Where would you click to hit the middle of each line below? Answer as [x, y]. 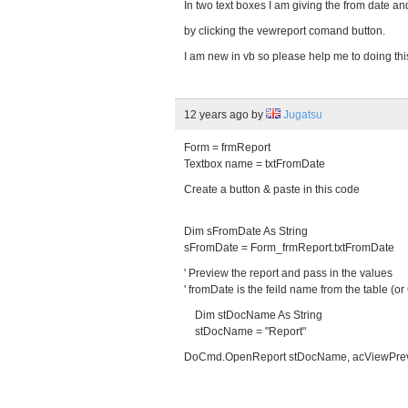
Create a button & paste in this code [272, 189]
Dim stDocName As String [253, 315]
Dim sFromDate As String [246, 231]
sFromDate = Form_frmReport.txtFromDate [289, 248]
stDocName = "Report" [245, 331]
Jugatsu [303, 115]
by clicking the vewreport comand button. [285, 31]
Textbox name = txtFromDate [256, 164]
